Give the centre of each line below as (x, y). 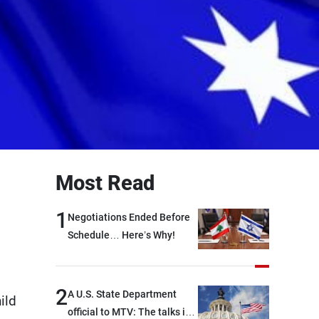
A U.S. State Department (122, 294)
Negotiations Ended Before (129, 218)
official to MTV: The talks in (129, 312)
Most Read (105, 183)
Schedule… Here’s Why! (121, 235)
